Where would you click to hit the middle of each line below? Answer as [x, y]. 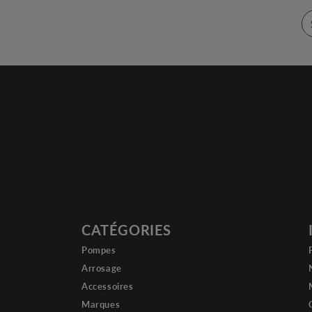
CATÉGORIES [126, 230]
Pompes [99, 250]
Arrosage [102, 268]
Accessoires [108, 286]
